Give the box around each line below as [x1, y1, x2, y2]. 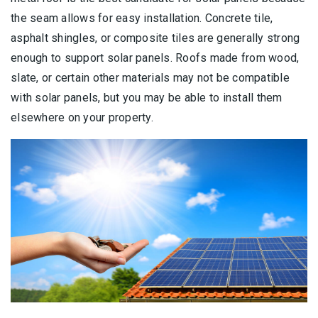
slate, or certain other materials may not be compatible [11, 71, 290, 85]
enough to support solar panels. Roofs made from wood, [11, 51, 300, 65]
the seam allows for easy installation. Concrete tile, [11, 11, 273, 26]
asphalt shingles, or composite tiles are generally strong [11, 31, 300, 45]
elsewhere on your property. [11, 111, 153, 125]
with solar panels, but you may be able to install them [11, 91, 283, 105]
